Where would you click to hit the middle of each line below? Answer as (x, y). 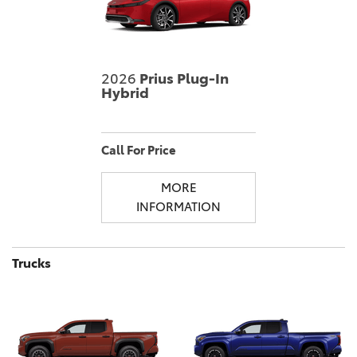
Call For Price (139, 150)
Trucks (31, 263)
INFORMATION (178, 206)
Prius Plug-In (182, 78)
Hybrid (125, 93)
